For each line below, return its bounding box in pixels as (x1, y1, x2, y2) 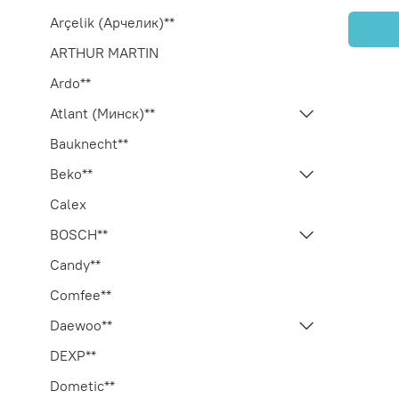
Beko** (50, 164, 93, 183)
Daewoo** (50, 315, 112, 334)
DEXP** (50, 346, 96, 364)
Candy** (50, 255, 101, 273)
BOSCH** (50, 224, 108, 243)
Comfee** (50, 285, 111, 304)
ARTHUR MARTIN (50, 43, 159, 61)
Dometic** (50, 376, 115, 395)
